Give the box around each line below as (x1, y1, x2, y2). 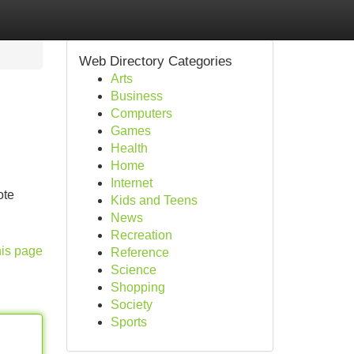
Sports (110, 315, 147, 329)
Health (110, 141, 148, 155)
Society (110, 298, 153, 311)
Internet (110, 176, 153, 190)
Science (110, 263, 156, 277)
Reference (110, 246, 169, 259)
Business (110, 89, 163, 103)
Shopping (110, 281, 165, 294)
